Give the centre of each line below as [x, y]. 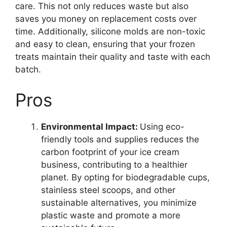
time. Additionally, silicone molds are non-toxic [110, 32]
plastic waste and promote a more [111, 215]
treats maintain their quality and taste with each [113, 57]
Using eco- [162, 126]
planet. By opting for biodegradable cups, [125, 177]
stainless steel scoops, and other [108, 190]
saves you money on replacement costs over [106, 19]
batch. [28, 70]
